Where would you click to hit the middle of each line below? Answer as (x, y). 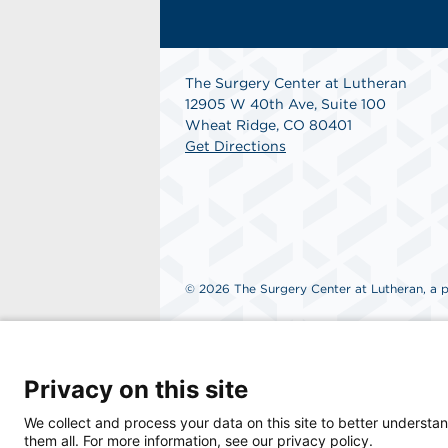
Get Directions (235, 146)
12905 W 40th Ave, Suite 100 (285, 104)
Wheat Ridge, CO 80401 (268, 125)
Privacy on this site (136, 389)
